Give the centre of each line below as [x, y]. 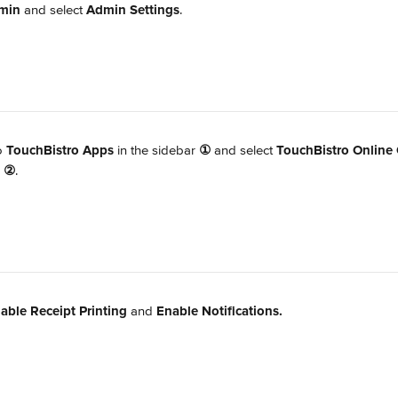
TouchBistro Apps [60, 150]
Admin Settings [133, 10]
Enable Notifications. [219, 311]
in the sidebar [156, 150]
